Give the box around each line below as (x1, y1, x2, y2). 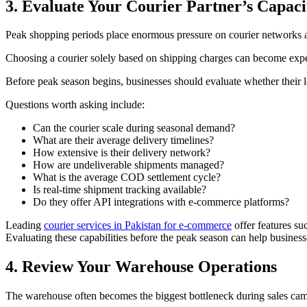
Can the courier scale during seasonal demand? (33, 122, 235, 134)
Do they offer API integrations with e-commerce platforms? (33, 196, 289, 208)
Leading (5, 219, 44, 232)
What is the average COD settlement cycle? (33, 171, 221, 184)
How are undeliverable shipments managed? (33, 159, 224, 171)
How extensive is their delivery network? (33, 147, 210, 159)
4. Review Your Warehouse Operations (5, 258, 277, 276)
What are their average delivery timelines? (33, 134, 214, 147)
